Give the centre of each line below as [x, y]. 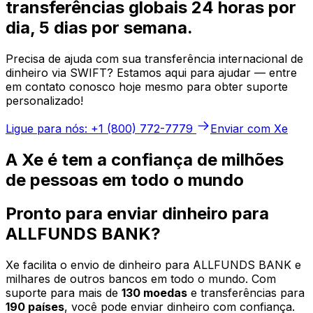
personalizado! [44, 100]
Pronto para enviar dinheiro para [137, 214]
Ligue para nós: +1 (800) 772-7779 [99, 128]
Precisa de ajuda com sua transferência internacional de [154, 58]
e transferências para [246, 293]
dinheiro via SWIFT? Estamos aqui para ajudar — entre [151, 72]
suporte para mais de [64, 293]
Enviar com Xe [249, 128]
